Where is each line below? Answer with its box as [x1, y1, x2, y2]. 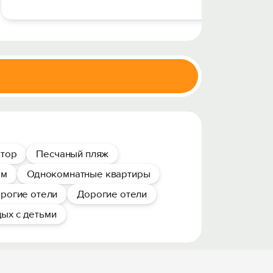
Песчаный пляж [36, 147, 109, 160]
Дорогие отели [77, 188, 147, 200]
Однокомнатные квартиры [27, 168, 151, 180]
